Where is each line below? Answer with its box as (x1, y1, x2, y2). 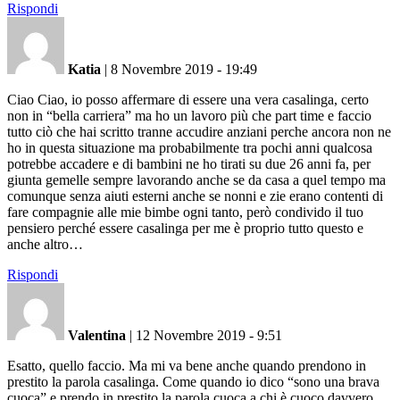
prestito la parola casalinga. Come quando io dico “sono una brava (7, 373, 379, 389)
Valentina (68, 327, 126, 343)
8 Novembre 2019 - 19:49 (111, 61, 257, 77)
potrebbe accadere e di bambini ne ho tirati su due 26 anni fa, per (7, 155, 371, 171)
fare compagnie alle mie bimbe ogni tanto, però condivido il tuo (7, 204, 363, 220)
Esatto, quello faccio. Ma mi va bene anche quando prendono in (7, 357, 366, 373)
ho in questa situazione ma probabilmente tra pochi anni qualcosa (7, 139, 372, 155)
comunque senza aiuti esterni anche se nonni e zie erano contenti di (7, 187, 383, 204)
